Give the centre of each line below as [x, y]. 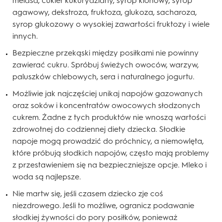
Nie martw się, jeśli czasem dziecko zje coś [88, 194]
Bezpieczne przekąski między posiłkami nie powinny [106, 53]
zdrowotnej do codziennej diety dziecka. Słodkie [99, 129]
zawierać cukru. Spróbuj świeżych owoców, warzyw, [106, 65]
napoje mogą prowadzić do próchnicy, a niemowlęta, [108, 141]
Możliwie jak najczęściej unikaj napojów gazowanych [108, 94]
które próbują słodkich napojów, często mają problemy [111, 153]
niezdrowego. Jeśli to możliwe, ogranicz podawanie [103, 206]
